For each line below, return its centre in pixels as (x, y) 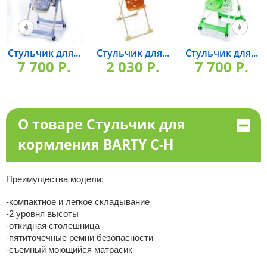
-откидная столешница (52, 226)
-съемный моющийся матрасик (69, 249)
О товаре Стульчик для (101, 124)
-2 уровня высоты (42, 214)
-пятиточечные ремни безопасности (79, 237)
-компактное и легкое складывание (77, 202)
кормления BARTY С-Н (96, 144)
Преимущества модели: (55, 179)
